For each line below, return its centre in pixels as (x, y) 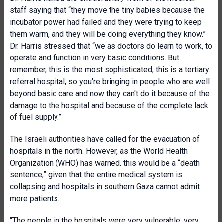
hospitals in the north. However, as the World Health (99, 151)
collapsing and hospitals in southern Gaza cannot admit (105, 187)
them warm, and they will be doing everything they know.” (108, 34)
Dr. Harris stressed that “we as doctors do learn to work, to (111, 46)
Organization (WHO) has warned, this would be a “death (105, 163)
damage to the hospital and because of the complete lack (109, 105)
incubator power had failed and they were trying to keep (106, 22)
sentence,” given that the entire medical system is (96, 175)
